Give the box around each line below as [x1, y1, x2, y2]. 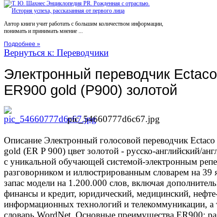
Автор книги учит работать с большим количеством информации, [4, 20, 163, 28]
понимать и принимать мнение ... [4, 28, 83, 35]
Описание [4, 135, 42, 145]
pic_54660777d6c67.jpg [67, 113, 160, 124]
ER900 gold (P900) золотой [4, 82, 177, 98]
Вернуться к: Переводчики [4, 47, 108, 58]
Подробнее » [4, 41, 40, 48]
